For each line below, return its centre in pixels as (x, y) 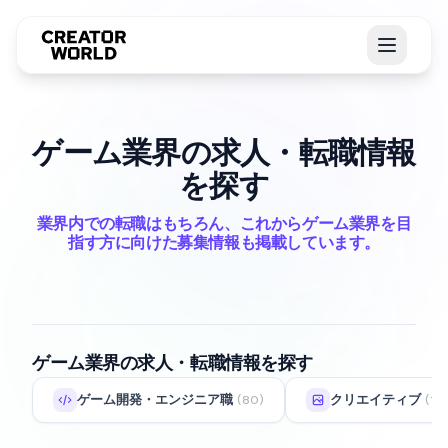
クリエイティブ (375, 399)
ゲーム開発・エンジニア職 (155, 399)
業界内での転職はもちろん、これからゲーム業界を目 (224, 223)
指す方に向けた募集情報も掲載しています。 (224, 242)
